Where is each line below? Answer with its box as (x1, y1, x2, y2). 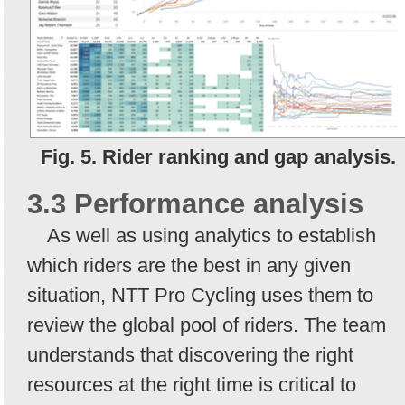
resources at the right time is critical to (27, 372, 356, 396)
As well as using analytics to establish (47, 223, 376, 247)
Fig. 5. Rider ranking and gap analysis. (40, 145, 396, 168)
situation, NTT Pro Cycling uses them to (27, 283, 373, 306)
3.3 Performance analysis (27, 187, 363, 220)
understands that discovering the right (27, 343, 353, 366)
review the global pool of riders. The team (27, 313, 386, 336)
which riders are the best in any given (27, 253, 351, 277)
